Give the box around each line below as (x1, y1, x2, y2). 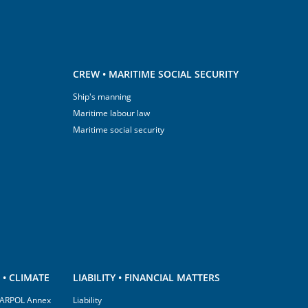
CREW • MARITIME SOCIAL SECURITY (73, 67, 239, 80)
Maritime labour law (73, 107, 150, 119)
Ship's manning (73, 91, 131, 102)
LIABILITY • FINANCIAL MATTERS (73, 271, 220, 284)
